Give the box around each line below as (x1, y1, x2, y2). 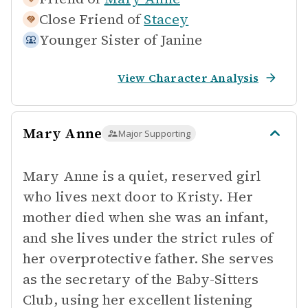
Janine (160, 30, 203, 49)
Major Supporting (118, 127, 191, 140)
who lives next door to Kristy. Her (23, 187, 254, 206)
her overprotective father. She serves (23, 249, 274, 268)
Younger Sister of (39, 30, 157, 49)
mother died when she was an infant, (23, 208, 269, 227)
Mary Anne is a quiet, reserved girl (23, 166, 261, 186)
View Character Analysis (118, 70, 258, 85)
